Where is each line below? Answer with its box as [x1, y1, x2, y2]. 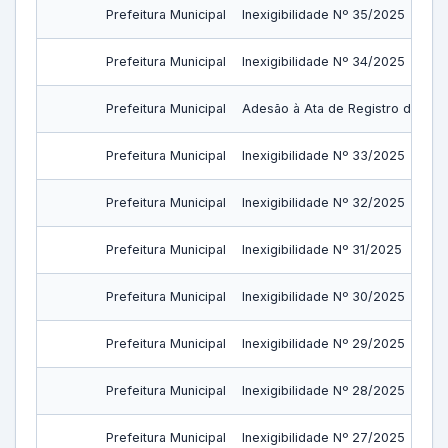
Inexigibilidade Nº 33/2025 [242, 148, 405, 163]
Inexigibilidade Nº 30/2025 [242, 289, 405, 304]
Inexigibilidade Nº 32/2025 [242, 195, 405, 210]
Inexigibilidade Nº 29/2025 [242, 336, 405, 351]
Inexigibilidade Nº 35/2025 [242, 7, 405, 22]
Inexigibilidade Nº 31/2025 [242, 242, 402, 257]
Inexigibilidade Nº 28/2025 [242, 383, 405, 398]
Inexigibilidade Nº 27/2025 [242, 430, 405, 445]
